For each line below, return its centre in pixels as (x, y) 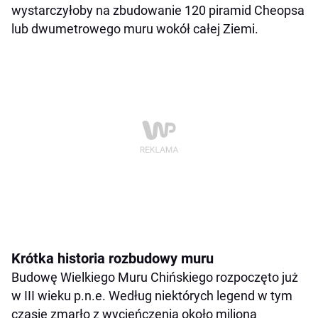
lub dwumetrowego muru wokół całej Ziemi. (135, 28)
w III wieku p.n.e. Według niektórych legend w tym (152, 295)
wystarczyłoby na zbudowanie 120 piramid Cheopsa (158, 10)
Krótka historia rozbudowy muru (113, 258)
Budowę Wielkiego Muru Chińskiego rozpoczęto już (155, 277)
